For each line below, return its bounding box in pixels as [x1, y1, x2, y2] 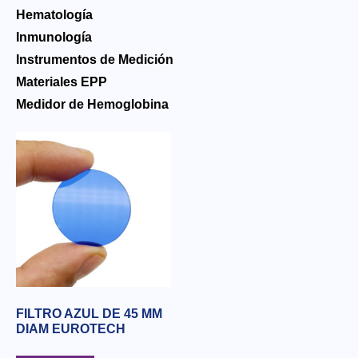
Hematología [16, 8, 93, 22]
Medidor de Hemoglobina [16, 97, 169, 111]
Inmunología [16, 30, 92, 44]
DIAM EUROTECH [16, 322, 125, 336]
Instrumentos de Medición [16, 53, 173, 66]
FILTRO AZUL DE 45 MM [16, 307, 162, 320]
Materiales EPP [16, 75, 107, 89]
